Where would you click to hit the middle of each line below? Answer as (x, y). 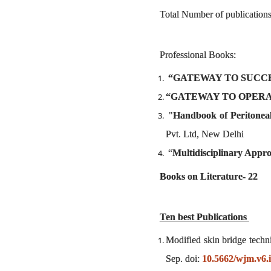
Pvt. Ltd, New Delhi (204, 134)
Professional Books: (199, 54)
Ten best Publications (204, 217)
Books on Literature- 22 (208, 176)
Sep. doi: (184, 259)
